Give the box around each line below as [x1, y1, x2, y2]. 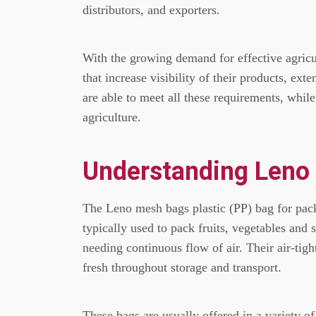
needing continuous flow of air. [83, 241, 243, 255]
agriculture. [83, 110, 141, 124]
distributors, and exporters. [83, 3, 220, 17]
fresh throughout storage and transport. [83, 260, 281, 274]
